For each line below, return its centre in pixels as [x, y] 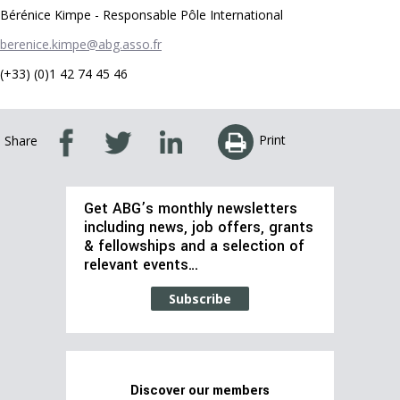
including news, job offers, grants [199, 228]
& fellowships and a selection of [194, 247]
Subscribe [200, 299]
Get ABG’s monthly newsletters [191, 209]
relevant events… [142, 266]
